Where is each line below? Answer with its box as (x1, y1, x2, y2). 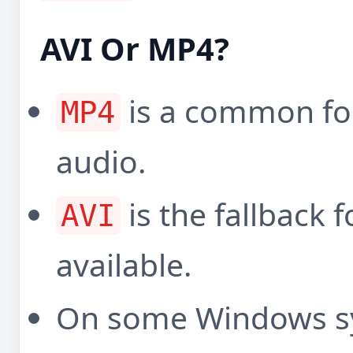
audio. (56, 139, 147, 182)
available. (56, 243, 192, 285)
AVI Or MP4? (39, 27, 229, 70)
